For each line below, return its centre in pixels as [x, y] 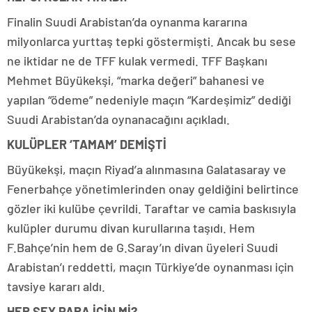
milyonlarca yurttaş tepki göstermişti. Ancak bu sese [151, 41]
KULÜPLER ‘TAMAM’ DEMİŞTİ [88, 144]
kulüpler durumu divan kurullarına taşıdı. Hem [131, 228]
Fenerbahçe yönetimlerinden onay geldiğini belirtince [153, 189]
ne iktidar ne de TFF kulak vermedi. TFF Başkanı [137, 61]
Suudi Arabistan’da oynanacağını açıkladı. [120, 119]
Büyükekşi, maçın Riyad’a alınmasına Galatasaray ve [147, 169]
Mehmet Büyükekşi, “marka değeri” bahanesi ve [136, 80]
